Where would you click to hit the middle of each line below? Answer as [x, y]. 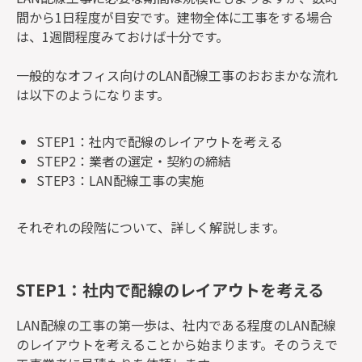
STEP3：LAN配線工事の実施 [120, 181]
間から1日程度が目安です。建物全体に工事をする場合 [174, 17]
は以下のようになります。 [93, 95]
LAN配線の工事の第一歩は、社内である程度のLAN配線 [176, 325]
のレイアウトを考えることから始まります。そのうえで [177, 345]
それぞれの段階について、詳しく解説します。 [151, 227]
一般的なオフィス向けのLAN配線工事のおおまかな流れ [177, 76]
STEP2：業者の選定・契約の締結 [134, 161]
